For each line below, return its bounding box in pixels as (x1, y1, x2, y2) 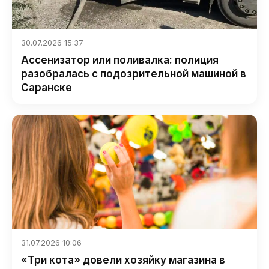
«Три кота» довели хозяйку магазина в (21, 254, 225, 266)
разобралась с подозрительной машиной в (21, 68, 246, 80)
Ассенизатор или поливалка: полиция (21, 54, 219, 66)
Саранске (21, 82, 72, 94)
